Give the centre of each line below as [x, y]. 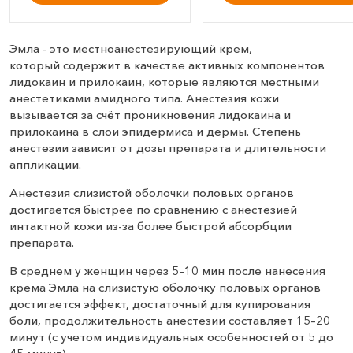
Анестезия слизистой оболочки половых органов [152, 193]
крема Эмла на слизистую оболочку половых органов [165, 288]
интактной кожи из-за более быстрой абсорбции [150, 226]
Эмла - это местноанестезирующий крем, [131, 49]
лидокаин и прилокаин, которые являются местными [164, 82]
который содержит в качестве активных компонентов [167, 65]
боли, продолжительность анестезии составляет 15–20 [170, 321]
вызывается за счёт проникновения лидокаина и [150, 115]
